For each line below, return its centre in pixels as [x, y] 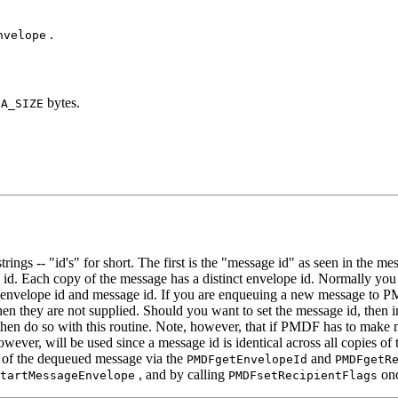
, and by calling [182, 375]
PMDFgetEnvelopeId [247, 360]
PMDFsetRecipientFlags [303, 376]
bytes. [62, 103]
